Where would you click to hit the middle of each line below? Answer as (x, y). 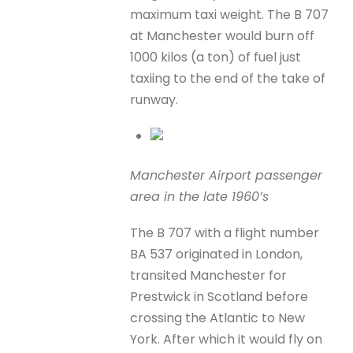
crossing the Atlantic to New (218, 318)
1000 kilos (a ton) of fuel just (216, 58)
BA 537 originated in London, (217, 254)
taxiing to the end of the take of (228, 79)
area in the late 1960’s (200, 196)
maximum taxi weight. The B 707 (230, 15)
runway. (154, 100)
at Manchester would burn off (223, 36)
